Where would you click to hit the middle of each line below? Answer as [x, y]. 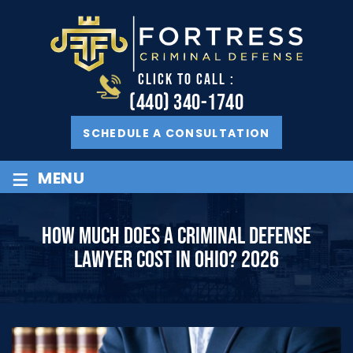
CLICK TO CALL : [186, 79]
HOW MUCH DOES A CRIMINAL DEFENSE [176, 236]
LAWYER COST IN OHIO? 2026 [176, 260]
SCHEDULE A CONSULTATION [176, 133]
